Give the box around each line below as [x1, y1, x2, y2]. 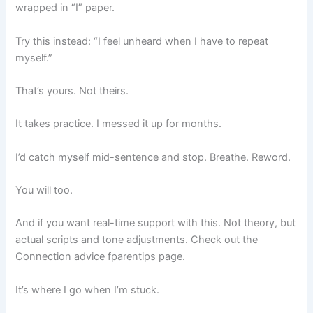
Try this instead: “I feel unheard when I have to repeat [15, 34, 269, 48]
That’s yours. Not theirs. [15, 84, 129, 97]
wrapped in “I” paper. [15, 1, 115, 15]
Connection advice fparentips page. [15, 250, 186, 263]
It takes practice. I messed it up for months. [15, 117, 222, 131]
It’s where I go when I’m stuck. [15, 283, 160, 296]
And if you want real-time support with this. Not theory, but [15, 217, 296, 230]
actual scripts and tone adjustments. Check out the [15, 233, 259, 247]
